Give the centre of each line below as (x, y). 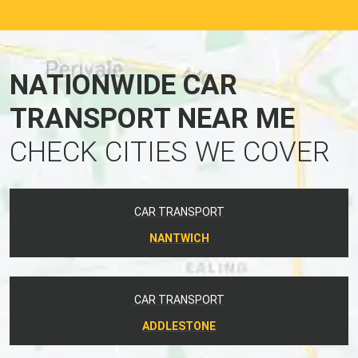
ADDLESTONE (179, 326)
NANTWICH (179, 238)
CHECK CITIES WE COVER (170, 152)
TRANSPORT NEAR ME (152, 118)
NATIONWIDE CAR (123, 85)
